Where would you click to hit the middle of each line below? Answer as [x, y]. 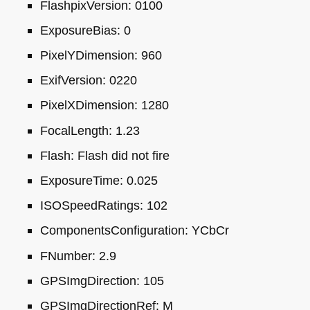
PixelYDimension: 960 [101, 55]
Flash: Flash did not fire [104, 155]
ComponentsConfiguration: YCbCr [134, 230]
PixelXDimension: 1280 [104, 105]
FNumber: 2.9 [78, 255]
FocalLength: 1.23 [90, 130]
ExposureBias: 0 [85, 30]
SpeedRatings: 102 [114, 206]
